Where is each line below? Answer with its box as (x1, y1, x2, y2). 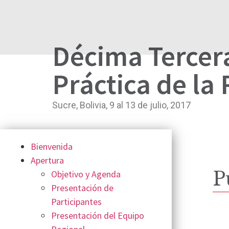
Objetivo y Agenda (51, 168, 121, 180)
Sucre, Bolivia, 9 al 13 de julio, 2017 (52, 100, 191, 110)
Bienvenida (31, 141, 73, 153)
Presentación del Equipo (51, 210, 144, 222)
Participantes (51, 196, 102, 208)
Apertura (31, 154, 64, 167)
